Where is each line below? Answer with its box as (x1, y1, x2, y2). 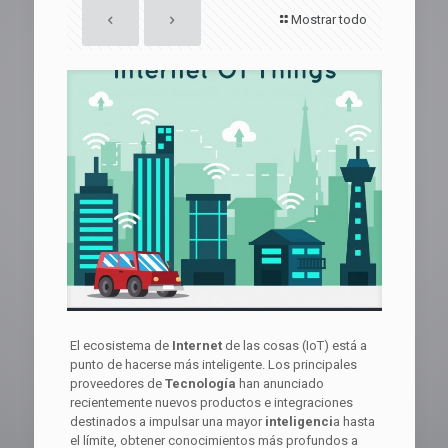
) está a (323, 338, 367, 354)
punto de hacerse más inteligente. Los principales (69, 357, 357, 373)
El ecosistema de (69, 338, 169, 354)
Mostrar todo (290, 11, 367, 27)
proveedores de (69, 376, 165, 392)
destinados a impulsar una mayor (69, 414, 262, 430)
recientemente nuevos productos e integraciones (69, 395, 353, 411)
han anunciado (235, 376, 324, 392)
